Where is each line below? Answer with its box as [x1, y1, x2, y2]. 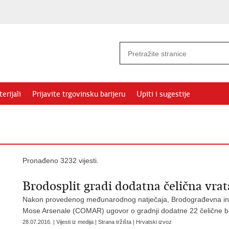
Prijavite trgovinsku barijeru [32, 89, 125, 99]
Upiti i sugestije [136, 89, 190, 99]
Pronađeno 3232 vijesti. [22, 156, 99, 165]
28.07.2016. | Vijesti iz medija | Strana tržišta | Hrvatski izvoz [22, 219, 172, 225]
